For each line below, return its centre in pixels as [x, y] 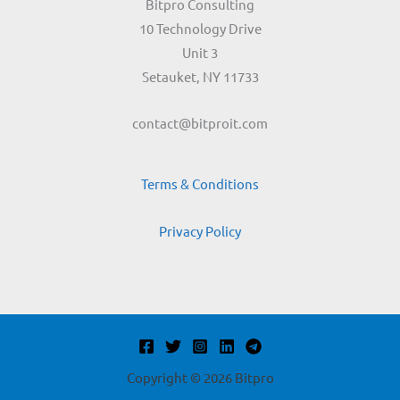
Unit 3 [200, 52]
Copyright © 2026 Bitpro [200, 378]
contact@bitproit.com [200, 123]
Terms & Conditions [200, 184]
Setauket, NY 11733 [200, 76]
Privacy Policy [200, 230]
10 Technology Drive [200, 28]
